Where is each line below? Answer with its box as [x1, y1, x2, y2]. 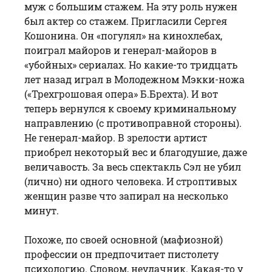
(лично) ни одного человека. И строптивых [24, 174, 237, 188]
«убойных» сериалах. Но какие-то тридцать [24, 58, 237, 71]
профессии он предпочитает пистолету [24, 247, 219, 260]
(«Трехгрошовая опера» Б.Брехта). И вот [24, 87, 218, 100]
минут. [24, 203, 59, 217]
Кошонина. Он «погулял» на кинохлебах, [24, 29, 222, 42]
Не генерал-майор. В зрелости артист [24, 131, 207, 144]
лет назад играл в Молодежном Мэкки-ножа [24, 72, 245, 86]
